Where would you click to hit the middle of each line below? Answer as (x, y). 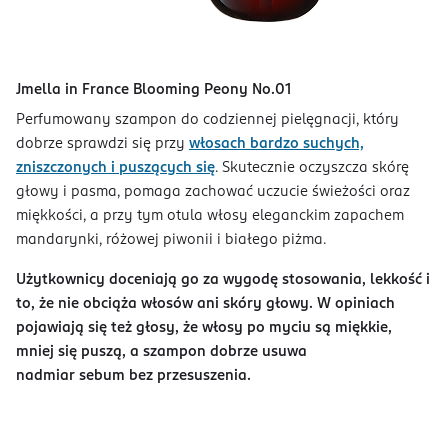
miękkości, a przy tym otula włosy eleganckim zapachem (210, 215)
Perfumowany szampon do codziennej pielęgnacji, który (207, 119)
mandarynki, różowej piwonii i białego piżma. (171, 239)
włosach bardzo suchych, (276, 143)
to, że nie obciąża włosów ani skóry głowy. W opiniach (205, 303)
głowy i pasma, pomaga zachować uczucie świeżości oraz (213, 191)
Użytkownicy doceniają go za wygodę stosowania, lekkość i (223, 279)
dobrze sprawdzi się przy (102, 143)
